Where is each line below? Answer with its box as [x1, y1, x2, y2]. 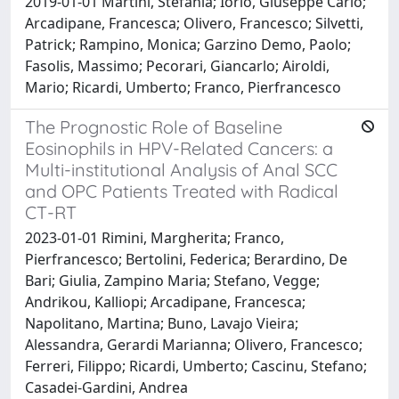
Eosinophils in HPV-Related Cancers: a [25, 136, 333, 159]
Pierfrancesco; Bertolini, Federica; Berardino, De [25, 248, 347, 269]
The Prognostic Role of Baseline [25, 115, 282, 138]
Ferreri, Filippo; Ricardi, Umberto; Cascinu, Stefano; [25, 355, 367, 376]
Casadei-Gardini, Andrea [25, 377, 188, 397]
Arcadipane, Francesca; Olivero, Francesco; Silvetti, [25, 12, 363, 33]
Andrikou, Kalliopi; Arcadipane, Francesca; [25, 291, 305, 312]
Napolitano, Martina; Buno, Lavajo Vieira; [25, 313, 298, 333]
